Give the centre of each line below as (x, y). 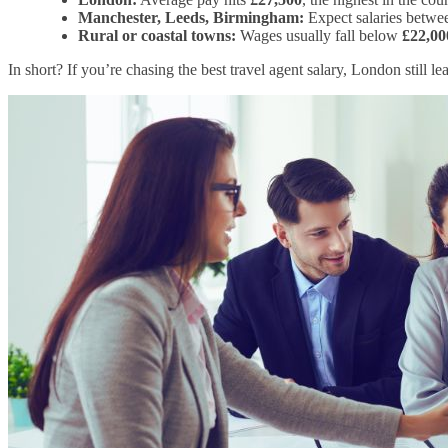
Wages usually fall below (319, 36)
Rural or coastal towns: (157, 36)
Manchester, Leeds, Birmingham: (191, 18)
